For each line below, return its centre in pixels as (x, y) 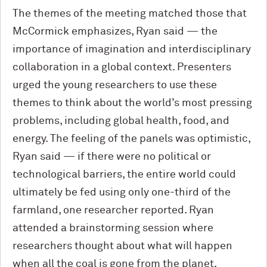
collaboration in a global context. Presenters (122, 67)
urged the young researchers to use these (115, 85)
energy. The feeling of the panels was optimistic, (131, 139)
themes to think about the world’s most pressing (132, 103)
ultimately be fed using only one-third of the (122, 192)
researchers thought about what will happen (122, 246)
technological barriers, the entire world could (124, 174)
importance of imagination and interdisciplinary (132, 49)
